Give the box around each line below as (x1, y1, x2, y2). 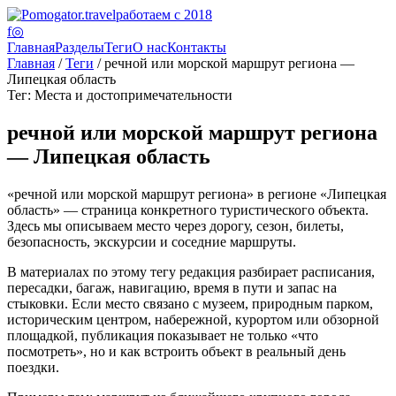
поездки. (7, 359, 59, 375)
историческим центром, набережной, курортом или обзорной (7, 311, 379, 327)
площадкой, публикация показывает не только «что (7, 327, 318, 343)
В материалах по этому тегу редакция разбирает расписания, (7, 263, 375, 279)
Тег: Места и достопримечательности (7, 88, 232, 103)
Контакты (167, 40, 226, 55)
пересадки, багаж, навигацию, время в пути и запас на (7, 279, 337, 295)
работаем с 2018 (116, 7, 212, 22)
